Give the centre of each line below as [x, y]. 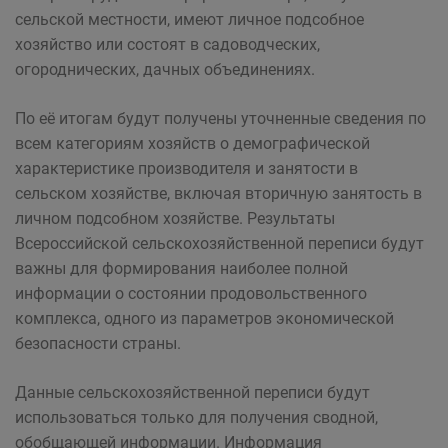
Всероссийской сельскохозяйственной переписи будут [219, 243]
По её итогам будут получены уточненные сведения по [220, 118]
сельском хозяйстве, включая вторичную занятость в [218, 193]
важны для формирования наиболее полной [181, 268]
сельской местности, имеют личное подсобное [189, 19]
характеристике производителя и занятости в [186, 168]
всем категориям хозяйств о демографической [192, 143]
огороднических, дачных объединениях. [165, 69]
